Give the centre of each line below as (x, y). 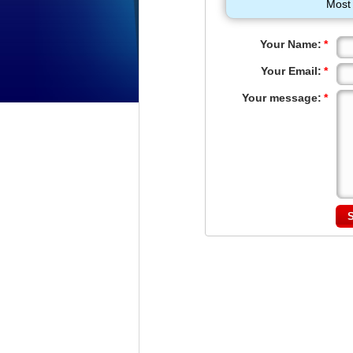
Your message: (282, 98)
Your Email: (291, 71)
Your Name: (291, 44)
